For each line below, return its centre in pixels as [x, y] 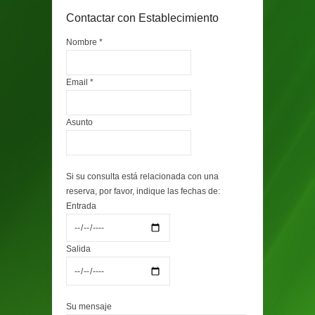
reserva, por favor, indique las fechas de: [143, 191]
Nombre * [84, 42]
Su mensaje [89, 306]
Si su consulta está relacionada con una [142, 176]
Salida [78, 249]
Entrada [81, 206]
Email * [80, 82]
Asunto [79, 122]
